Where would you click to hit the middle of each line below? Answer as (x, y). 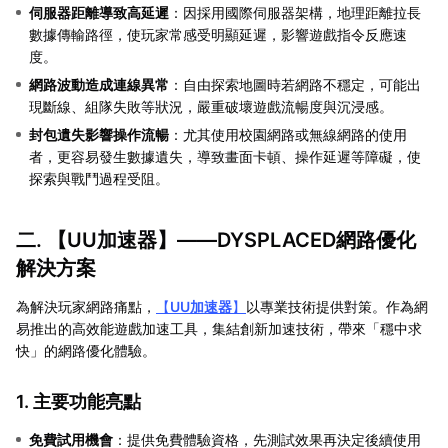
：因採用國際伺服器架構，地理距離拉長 (295, 12)
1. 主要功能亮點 (78, 401)
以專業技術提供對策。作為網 (337, 306)
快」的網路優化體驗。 (86, 350)
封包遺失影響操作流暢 (99, 134)
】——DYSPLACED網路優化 (286, 239)
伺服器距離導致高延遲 (99, 12)
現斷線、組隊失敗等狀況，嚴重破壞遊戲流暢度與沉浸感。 (211, 106)
